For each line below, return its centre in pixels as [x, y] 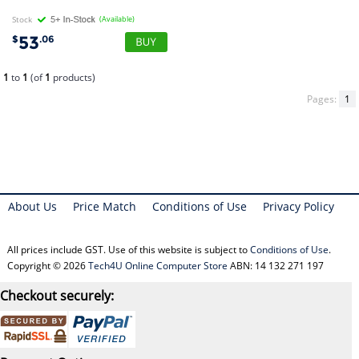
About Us [32, 206]
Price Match [105, 206]
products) [73, 77]
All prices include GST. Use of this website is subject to [128, 249]
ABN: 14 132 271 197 [275, 265]
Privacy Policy [298, 206]
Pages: [323, 99]
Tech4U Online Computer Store [157, 265]
